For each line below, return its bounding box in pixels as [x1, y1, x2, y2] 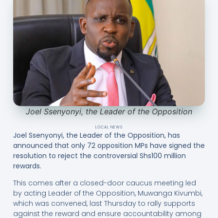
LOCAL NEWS [95, 124, 123, 130]
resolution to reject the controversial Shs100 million [13, 150, 186, 161]
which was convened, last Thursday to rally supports [13, 199, 195, 209]
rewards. [13, 161, 41, 171]
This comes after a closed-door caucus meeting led [13, 178, 196, 188]
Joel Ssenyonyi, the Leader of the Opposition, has [13, 130, 180, 140]
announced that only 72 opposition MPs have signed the [13, 140, 205, 150]
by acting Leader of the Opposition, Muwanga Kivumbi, [13, 188, 202, 199]
